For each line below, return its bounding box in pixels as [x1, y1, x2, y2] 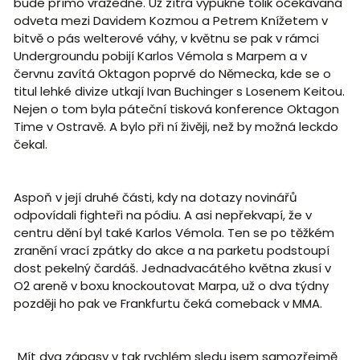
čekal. [13, 136, 51, 153]
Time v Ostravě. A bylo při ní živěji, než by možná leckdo [13, 118, 338, 136]
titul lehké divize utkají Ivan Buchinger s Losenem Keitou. [13, 83, 345, 100]
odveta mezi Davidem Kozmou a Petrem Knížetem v [13, 12, 328, 30]
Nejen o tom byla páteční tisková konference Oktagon [13, 100, 339, 118]
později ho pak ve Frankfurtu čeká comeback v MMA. [13, 295, 325, 313]
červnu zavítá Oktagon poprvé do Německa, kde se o [13, 65, 331, 83]
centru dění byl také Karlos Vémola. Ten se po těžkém [13, 224, 334, 242]
